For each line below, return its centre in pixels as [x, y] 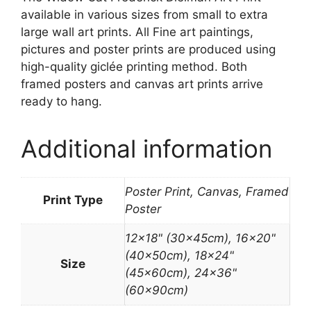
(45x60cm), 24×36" [181, 272]
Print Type [73, 200]
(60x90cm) [157, 290]
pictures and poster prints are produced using [148, 49]
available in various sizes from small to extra [144, 14]
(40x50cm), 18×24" [179, 255]
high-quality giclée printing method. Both [134, 66]
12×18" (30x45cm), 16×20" [200, 238]
